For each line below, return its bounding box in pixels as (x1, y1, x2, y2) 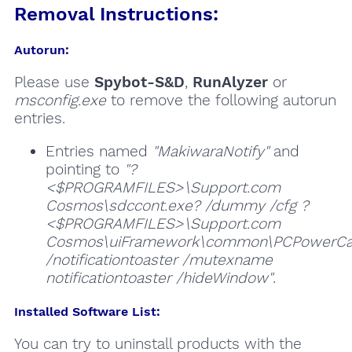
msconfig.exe (13, 90, 106, 109)
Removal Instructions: (13, 2, 218, 25)
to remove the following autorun (105, 90, 336, 109)
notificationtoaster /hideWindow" (45, 269, 273, 288)
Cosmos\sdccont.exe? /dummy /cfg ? (45, 196, 309, 215)
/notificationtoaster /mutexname (45, 251, 273, 269)
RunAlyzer (192, 72, 268, 91)
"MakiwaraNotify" (152, 142, 269, 161)
